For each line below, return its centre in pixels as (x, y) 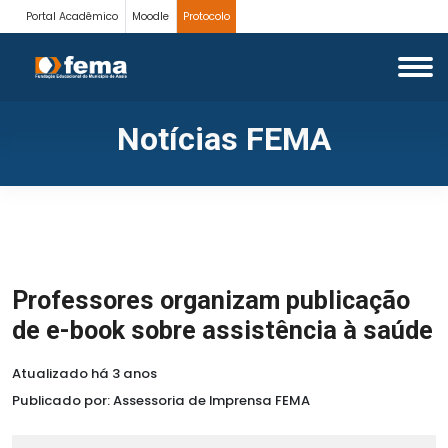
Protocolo (206, 16)
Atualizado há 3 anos (84, 373)
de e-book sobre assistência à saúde (222, 330)
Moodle (151, 16)
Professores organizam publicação (211, 300)
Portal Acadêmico (72, 16)
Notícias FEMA (224, 139)
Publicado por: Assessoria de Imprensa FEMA (161, 400)
